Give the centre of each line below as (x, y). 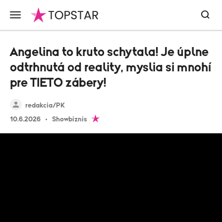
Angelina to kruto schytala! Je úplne (109, 52)
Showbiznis (70, 119)
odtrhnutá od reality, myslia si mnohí (111, 68)
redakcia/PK (45, 106)
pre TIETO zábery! (58, 83)
